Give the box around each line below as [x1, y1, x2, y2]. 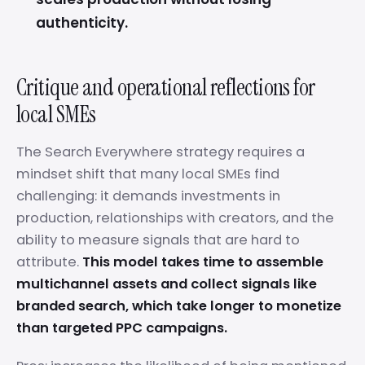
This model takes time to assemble [82, 253, 323, 271]
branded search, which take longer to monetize [16, 297, 341, 315]
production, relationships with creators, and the [16, 209, 334, 227]
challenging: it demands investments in [16, 187, 280, 205]
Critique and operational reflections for [16, 73, 315, 103]
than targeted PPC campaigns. [16, 319, 227, 337]
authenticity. [35, 13, 128, 33]
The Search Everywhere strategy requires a [16, 143, 305, 161]
